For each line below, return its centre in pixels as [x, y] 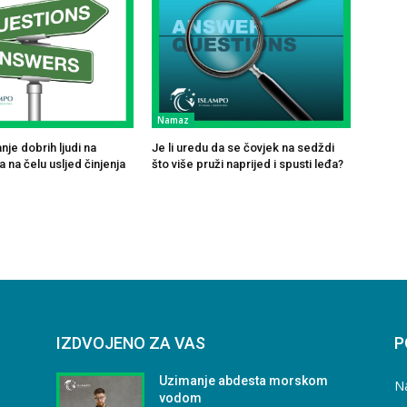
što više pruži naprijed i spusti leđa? [248, 164]
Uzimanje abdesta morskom [244, 380]
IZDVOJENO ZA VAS [131, 342]
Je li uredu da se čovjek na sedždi [243, 147]
